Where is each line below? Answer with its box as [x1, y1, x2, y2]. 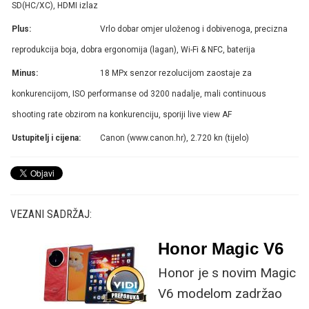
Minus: [12, 68, 38, 78]
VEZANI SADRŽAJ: [10, 207, 92, 221]
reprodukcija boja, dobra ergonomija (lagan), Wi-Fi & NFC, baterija [12, 44, 255, 54]
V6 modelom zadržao [158, 285, 282, 301]
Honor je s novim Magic [158, 264, 296, 281]
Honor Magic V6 [158, 239, 283, 258]
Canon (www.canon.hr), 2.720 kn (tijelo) [100, 132, 250, 143]
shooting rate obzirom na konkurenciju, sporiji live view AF [12, 109, 232, 119]
